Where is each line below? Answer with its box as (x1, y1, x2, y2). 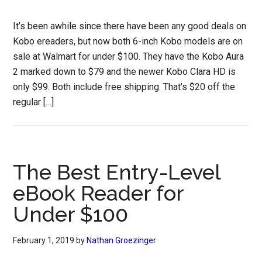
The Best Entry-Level (13, 160, 221, 184)
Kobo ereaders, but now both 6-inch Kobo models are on (13, 36, 243, 47)
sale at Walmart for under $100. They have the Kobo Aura (13, 51, 244, 62)
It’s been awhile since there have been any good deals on (13, 20, 247, 32)
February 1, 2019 (13, 236, 75, 245)
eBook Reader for (13, 181, 184, 205)
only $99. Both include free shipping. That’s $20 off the (13, 81, 236, 92)
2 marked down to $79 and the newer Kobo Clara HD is (13, 66, 236, 77)
